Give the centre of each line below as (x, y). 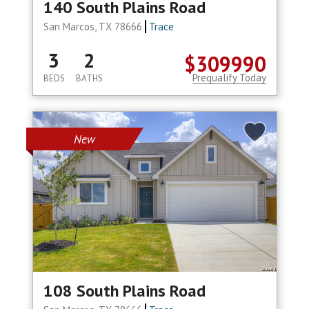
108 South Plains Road (124, 291)
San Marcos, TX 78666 (94, 27)
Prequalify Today (229, 78)
